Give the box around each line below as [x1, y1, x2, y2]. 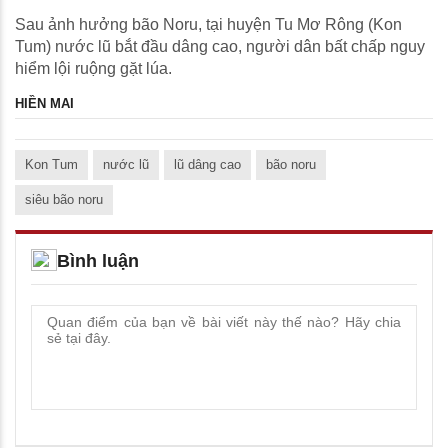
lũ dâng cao [174, 157, 241, 173]
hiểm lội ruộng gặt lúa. [15, 60, 172, 78]
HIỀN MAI [15, 96, 74, 112]
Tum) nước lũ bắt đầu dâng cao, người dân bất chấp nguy [15, 38, 425, 56]
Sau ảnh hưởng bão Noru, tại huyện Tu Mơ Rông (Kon [15, 16, 402, 34]
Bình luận [57, 251, 139, 272]
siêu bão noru [25, 192, 103, 208]
